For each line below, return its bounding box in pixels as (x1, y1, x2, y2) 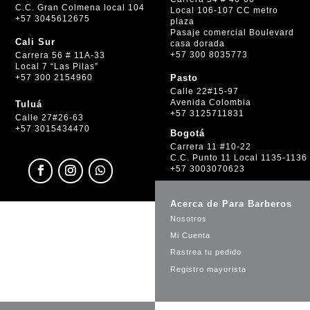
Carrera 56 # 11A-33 (15, 50, 106, 60)
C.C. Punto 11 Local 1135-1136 (170, 152, 308, 163)
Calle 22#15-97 (170, 86, 239, 96)
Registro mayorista (170, 264, 247, 273)
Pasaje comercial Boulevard (170, 28, 295, 38)
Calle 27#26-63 (15, 112, 84, 122)
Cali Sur (15, 36, 56, 47)
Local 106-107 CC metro (170, 6, 279, 16)
